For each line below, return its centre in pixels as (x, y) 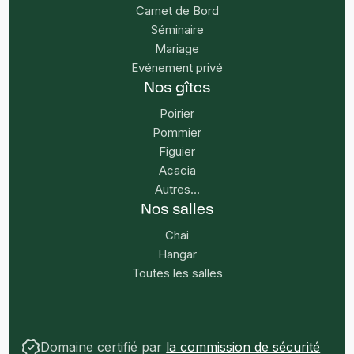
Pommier (177, 132)
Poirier (177, 113)
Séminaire (177, 29)
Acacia (177, 170)
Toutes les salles (177, 273)
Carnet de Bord (177, 10)
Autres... (177, 189)
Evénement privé (177, 67)
